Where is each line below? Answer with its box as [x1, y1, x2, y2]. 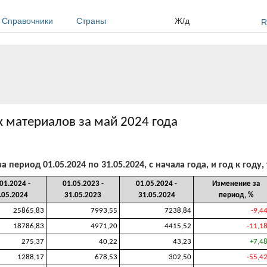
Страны [76, 16, 106, 26]
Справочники [2, 16, 53, 26]
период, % [218, 191, 253, 199]
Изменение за [212, 179, 260, 188]
